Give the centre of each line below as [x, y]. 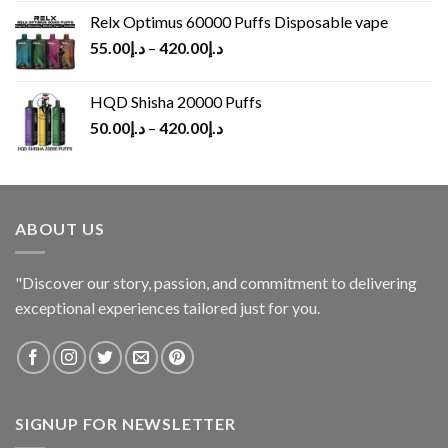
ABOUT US [60, 228]
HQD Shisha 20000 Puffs [176, 101]
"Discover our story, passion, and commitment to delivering [216, 283]
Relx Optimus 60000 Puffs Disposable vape [239, 21]
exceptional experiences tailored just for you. [167, 308]
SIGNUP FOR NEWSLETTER [125, 424]
